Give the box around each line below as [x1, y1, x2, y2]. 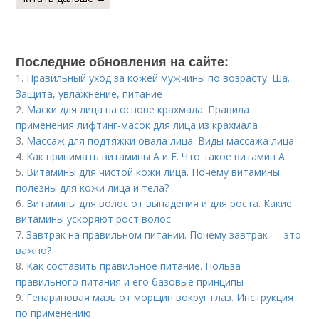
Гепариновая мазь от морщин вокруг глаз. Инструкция [26, 291, 294, 304]
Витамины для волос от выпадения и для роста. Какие [26, 197, 293, 210]
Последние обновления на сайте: [16, 52, 229, 70]
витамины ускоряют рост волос [16, 212, 172, 226]
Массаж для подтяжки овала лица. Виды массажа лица [26, 134, 295, 147]
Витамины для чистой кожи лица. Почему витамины [26, 165, 281, 179]
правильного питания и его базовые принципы [16, 275, 244, 288]
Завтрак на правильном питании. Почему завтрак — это [26, 228, 302, 241]
